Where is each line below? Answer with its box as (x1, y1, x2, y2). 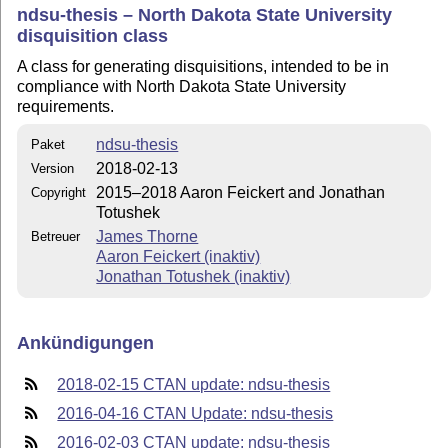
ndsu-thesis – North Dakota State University (17, 4, 393, 25)
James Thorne (96, 227, 199, 245)
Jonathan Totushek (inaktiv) (96, 267, 291, 285)
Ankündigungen (17, 333, 155, 354)
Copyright (31, 184, 87, 200)
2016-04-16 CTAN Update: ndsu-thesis (57, 404, 334, 422)
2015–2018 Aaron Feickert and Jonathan (96, 183, 386, 201)
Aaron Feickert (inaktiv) (96, 247, 261, 265)
